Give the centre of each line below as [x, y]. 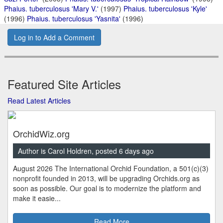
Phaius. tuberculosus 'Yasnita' [74, 18]
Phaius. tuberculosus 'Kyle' [165, 8]
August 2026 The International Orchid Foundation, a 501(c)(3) [111, 168]
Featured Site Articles [64, 84]
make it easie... [37, 198]
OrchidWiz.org [41, 133]
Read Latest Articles [39, 100]
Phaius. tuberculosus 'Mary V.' [51, 8]
